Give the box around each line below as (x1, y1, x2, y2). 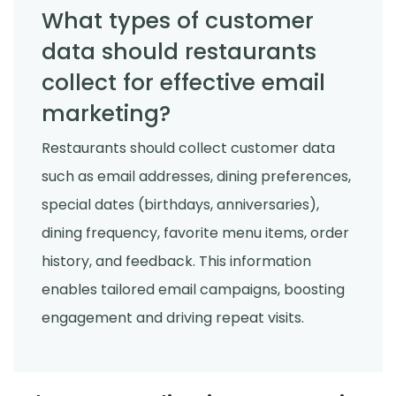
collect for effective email (42, 66, 325, 98)
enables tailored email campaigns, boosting (42, 279, 345, 301)
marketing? (42, 97, 171, 129)
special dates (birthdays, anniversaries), (42, 194, 319, 216)
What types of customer (42, 4, 314, 36)
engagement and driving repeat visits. (42, 308, 304, 329)
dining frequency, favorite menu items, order (42, 223, 349, 244)
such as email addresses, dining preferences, (42, 166, 351, 187)
